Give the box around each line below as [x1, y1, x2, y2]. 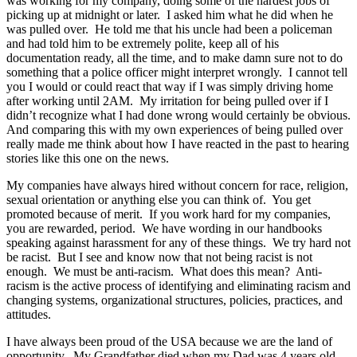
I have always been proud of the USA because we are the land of [6, 335, 332, 349]
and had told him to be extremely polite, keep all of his [6, 37, 279, 51]
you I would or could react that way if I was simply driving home [6, 80, 333, 94]
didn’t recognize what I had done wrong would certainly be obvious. [6, 108, 351, 123]
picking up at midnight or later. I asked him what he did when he [6, 8, 333, 22]
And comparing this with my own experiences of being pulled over [6, 123, 343, 137]
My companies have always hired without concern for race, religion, [6, 178, 348, 193]
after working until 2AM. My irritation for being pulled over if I [6, 94, 328, 108]
